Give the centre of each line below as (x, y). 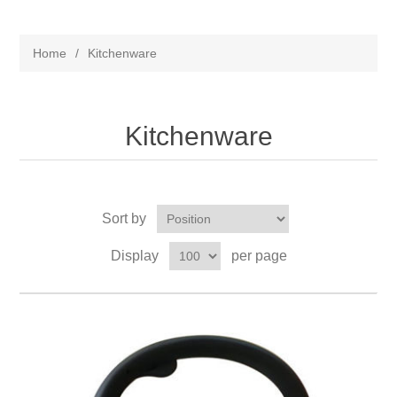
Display (134, 256)
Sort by (124, 218)
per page (259, 256)
